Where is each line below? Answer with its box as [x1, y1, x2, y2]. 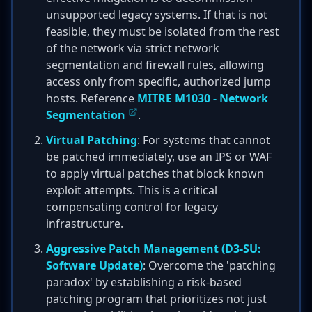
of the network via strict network [46, 40, 219, 56]
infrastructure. [46, 216, 123, 231]
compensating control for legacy [46, 199, 218, 214]
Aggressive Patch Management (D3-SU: [46, 241, 261, 256]
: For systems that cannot [137, 132, 270, 148]
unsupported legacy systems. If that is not [46, 7, 267, 22]
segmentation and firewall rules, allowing [46, 57, 264, 72]
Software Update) [46, 258, 143, 273]
